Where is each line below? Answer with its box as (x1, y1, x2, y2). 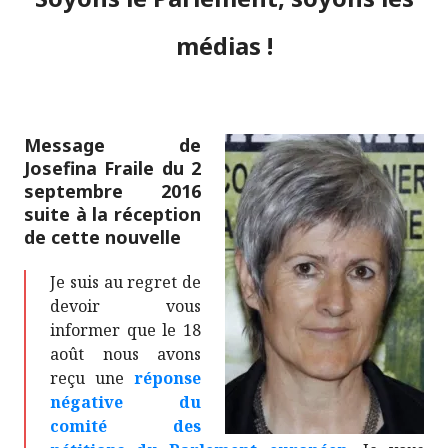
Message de (24, 132, 201, 157)
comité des (50, 414, 201, 437)
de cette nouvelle (24, 224, 181, 249)
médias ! (175, 28, 273, 62)
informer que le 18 (50, 318, 201, 341)
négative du (50, 390, 201, 413)
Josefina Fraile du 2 (24, 155, 201, 180)
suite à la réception (24, 201, 201, 226)
